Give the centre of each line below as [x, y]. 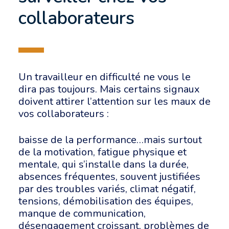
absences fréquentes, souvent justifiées [109, 177]
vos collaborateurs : [65, 114]
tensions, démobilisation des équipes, [106, 201]
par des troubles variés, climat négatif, [107, 189]
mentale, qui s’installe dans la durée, [104, 164]
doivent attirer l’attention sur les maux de [114, 101]
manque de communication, [82, 213]
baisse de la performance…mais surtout [110, 140]
